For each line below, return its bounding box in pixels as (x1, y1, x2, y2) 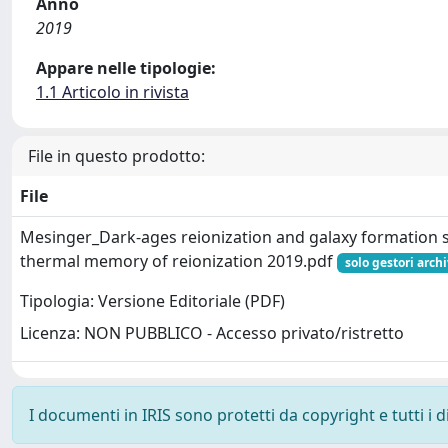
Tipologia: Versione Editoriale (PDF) (20, 290, 285, 313)
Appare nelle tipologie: (36, 57, 216, 79)
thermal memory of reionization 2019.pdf (20, 250, 337, 272)
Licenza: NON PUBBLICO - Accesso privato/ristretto (20, 322, 404, 345)
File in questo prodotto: (28, 145, 205, 167)
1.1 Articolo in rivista (36, 81, 189, 103)
